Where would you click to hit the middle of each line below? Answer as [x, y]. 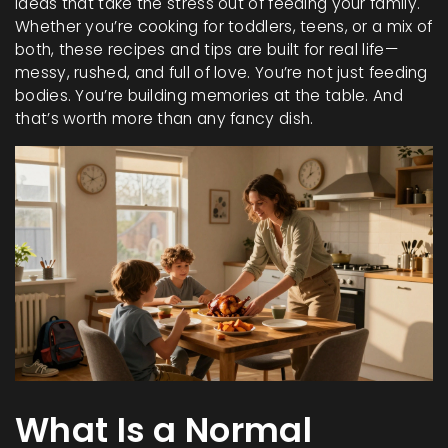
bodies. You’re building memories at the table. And [209, 95]
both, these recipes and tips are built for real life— [206, 49]
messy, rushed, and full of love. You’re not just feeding [221, 72]
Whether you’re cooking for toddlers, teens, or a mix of [224, 26]
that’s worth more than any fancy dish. [164, 118]
